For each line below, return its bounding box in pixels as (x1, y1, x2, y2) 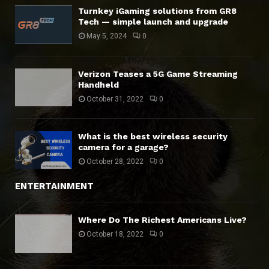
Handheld (78, 79, 119, 89)
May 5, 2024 (86, 32, 127, 41)
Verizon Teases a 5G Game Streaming (78, 68, 238, 79)
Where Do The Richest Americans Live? (78, 215, 247, 225)
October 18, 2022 (86, 230, 144, 239)
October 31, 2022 (86, 94, 144, 103)
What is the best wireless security (78, 131, 228, 142)
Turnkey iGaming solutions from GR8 (78, 6, 237, 16)
